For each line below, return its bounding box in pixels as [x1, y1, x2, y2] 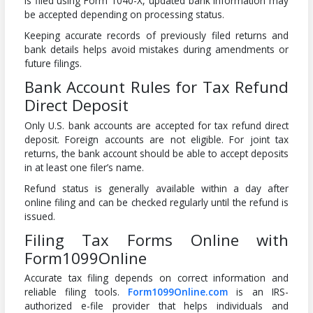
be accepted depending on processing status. [24, 7, 224, 21]
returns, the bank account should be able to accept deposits [24, 146, 289, 160]
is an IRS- [228, 285, 289, 299]
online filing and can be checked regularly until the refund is [24, 195, 289, 209]
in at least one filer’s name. [24, 160, 144, 174]
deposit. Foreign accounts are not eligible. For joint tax [24, 132, 289, 146]
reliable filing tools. [24, 285, 128, 299]
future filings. [24, 56, 82, 70]
